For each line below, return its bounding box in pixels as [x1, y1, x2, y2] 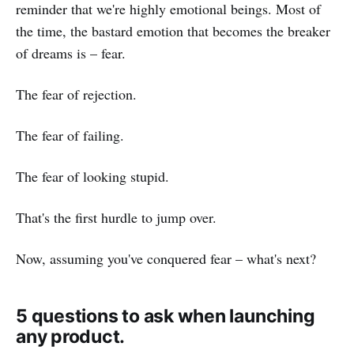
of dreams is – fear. [16, 43, 126, 62]
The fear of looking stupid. [16, 166, 169, 186]
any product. [16, 325, 126, 348]
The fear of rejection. [16, 84, 137, 104]
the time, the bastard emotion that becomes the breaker [16, 21, 330, 40]
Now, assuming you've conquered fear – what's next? [16, 248, 316, 268]
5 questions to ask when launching [16, 304, 315, 327]
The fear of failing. [16, 125, 124, 145]
